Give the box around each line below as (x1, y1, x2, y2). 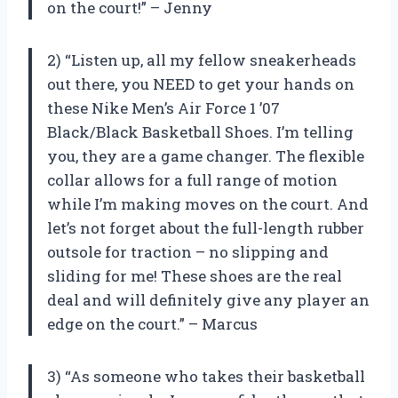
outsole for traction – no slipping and (47, 242, 329, 263)
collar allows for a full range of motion (47, 170, 338, 191)
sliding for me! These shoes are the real (47, 266, 342, 287)
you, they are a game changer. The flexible (47, 146, 364, 167)
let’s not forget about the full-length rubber (47, 218, 364, 239)
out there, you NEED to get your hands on (47, 74, 354, 95)
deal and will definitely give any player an (47, 290, 370, 311)
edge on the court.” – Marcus (47, 314, 258, 335)
